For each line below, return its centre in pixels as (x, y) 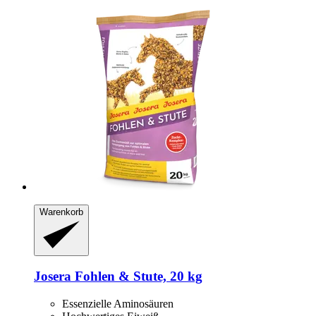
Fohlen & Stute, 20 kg (137, 276)
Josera (53, 276)
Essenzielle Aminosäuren (118, 303)
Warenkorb (61, 212)
